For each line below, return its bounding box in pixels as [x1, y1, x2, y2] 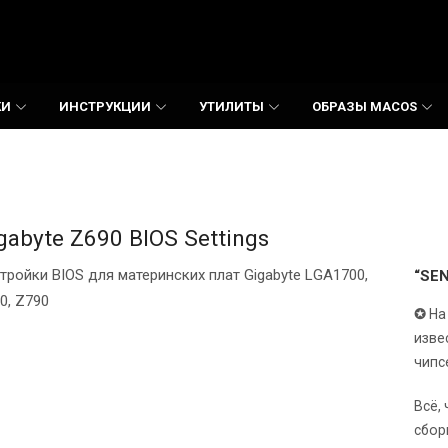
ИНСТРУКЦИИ [58, 99, 151, 114]
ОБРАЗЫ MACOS [311, 99, 417, 114]
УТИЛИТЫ [198, 99, 264, 114]
